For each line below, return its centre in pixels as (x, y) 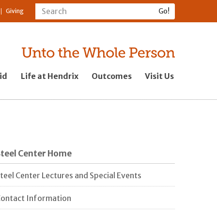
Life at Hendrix (49, 76)
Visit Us (160, 76)
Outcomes (111, 76)
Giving (15, 11)
